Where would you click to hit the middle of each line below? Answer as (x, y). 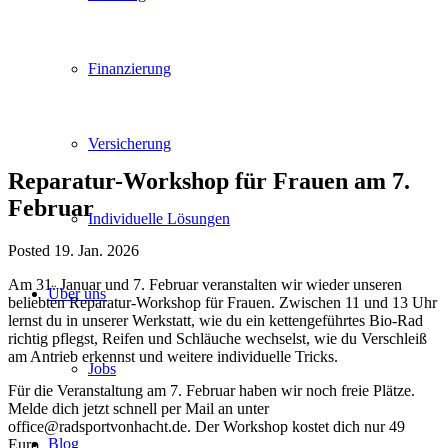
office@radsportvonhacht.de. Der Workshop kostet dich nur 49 (206, 426)
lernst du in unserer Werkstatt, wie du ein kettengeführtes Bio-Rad (215, 320)
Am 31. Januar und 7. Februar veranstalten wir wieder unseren (205, 284)
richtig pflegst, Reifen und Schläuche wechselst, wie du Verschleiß (217, 338)
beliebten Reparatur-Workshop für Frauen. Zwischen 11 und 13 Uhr (222, 302)
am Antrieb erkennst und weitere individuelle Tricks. (173, 356)
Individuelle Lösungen (159, 218)
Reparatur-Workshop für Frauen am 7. (209, 180)
